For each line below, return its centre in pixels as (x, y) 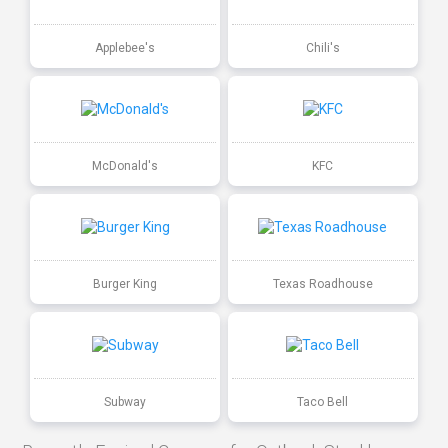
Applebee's (125, 47)
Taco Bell (323, 401)
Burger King (125, 283)
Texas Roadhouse (322, 283)
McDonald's (125, 165)
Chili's (322, 47)
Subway (125, 401)
